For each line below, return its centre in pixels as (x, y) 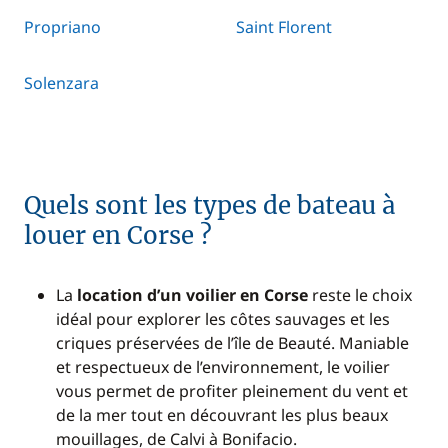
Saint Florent (284, 27)
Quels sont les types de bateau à (209, 205)
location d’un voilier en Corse (192, 295)
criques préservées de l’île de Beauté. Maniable (232, 343)
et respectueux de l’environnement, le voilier (223, 367)
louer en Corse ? (118, 235)
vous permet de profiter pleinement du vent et (232, 391)
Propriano (62, 27)
